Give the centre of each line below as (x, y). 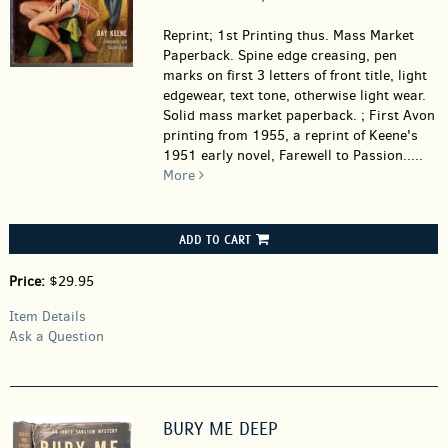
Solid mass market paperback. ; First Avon (298, 115)
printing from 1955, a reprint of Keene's (290, 135)
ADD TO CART (214, 239)
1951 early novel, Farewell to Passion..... (292, 155)
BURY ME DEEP (220, 428)
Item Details (47, 316)
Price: (29, 281)
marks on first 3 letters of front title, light (294, 75)
